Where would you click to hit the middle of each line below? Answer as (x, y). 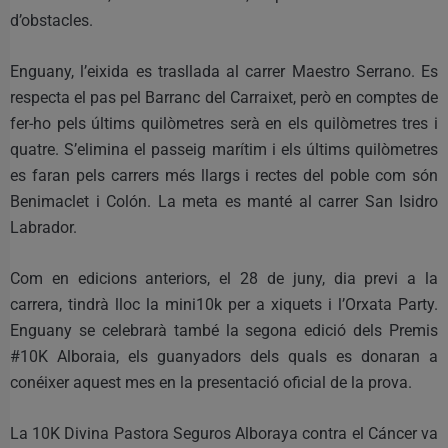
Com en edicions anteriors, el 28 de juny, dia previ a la (224, 278)
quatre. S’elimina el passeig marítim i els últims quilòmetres (224, 149)
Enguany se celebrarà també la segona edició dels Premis (224, 330)
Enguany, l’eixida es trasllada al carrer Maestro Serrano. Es (224, 71)
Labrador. (43, 227)
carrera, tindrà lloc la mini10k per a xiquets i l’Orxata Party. (224, 304)
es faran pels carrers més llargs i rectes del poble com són (224, 175)
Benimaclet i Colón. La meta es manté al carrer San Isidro (224, 201)
